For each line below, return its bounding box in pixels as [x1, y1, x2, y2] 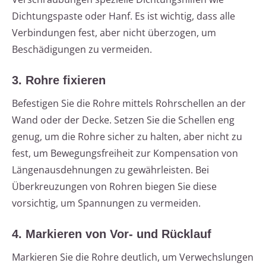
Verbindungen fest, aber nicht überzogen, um [12, 26, 216, 40]
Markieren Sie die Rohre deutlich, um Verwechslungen [12, 251, 254, 264]
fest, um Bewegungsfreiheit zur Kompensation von [12, 147, 238, 160]
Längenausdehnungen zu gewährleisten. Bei [12, 163, 209, 177]
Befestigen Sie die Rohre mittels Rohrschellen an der [12, 97, 246, 110]
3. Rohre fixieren [12, 74, 106, 87]
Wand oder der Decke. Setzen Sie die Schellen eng [12, 113, 235, 127]
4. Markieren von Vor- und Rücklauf [12, 227, 211, 241]
